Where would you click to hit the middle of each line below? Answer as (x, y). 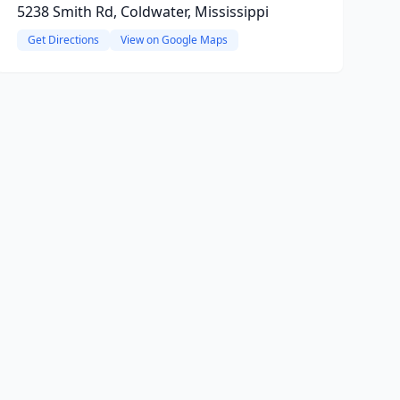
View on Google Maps (174, 40)
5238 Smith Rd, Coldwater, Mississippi (142, 12)
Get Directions (63, 40)
